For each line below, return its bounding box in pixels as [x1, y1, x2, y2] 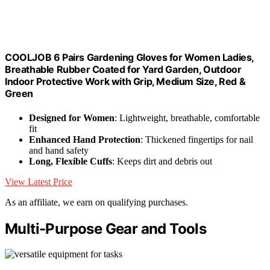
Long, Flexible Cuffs [29, 155, 112, 166]
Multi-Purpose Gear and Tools [5, 219, 207, 237]
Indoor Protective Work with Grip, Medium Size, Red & [5, 75, 246, 88]
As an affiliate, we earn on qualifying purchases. [5, 196, 188, 207]
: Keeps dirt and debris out [112, 155, 212, 166]
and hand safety [29, 145, 89, 155]
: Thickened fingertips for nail [140, 134, 253, 145]
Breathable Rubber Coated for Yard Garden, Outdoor [5, 63, 242, 76]
